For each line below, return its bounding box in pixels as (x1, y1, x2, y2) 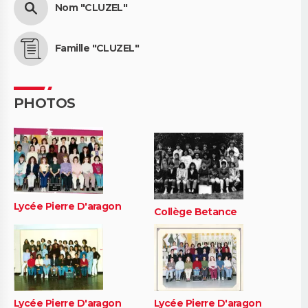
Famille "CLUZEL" (55, 42, 140, 55)
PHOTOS (14, 94, 76, 111)
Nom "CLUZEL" (55, 1, 128, 14)
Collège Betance (154, 206, 237, 219)
